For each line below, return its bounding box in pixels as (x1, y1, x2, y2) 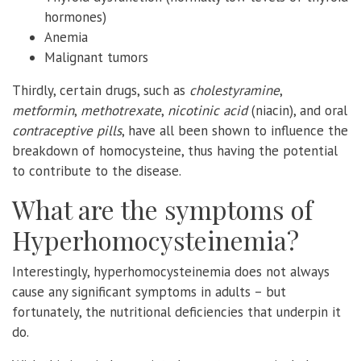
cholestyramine (189, 81, 280, 99)
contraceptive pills (12, 121, 122, 139)
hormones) (44, 7, 106, 26)
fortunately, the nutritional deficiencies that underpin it (12, 302, 341, 321)
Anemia (44, 27, 88, 46)
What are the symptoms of (12, 191, 313, 226)
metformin (12, 101, 74, 119)
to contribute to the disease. (12, 161, 181, 180)
